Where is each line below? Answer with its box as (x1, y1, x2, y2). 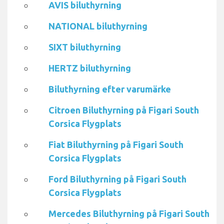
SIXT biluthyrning (48, 42, 121, 52)
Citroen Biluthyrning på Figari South (48, 105, 199, 115)
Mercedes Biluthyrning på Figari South (48, 208, 209, 219)
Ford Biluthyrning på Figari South (48, 174, 186, 184)
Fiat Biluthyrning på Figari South (48, 139, 183, 150)
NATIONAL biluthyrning (48, 21, 147, 31)
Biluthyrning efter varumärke (48, 84, 171, 94)
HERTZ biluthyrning (48, 63, 131, 73)
